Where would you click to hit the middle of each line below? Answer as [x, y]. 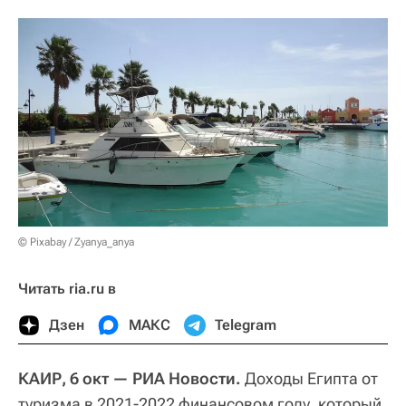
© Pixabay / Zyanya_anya [76, 242]
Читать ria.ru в [67, 288]
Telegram [246, 324]
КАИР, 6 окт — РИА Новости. [130, 378]
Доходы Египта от [309, 378]
